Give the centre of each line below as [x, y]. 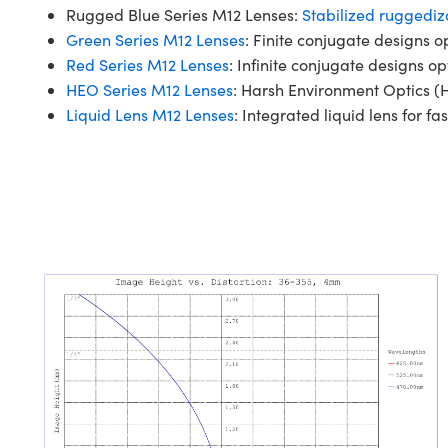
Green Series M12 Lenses [155, 39]
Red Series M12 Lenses [147, 64]
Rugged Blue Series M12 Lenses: [183, 14]
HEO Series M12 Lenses [149, 89]
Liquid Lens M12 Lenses [149, 114]
